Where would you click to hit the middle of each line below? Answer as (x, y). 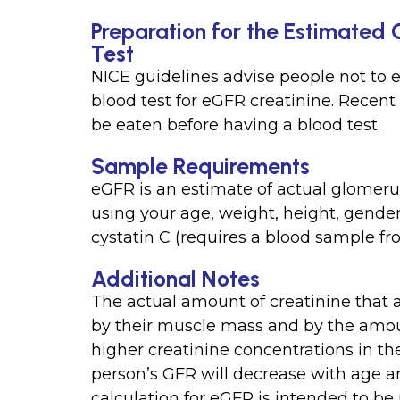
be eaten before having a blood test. (236, 125)
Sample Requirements (201, 166)
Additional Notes (176, 278)
